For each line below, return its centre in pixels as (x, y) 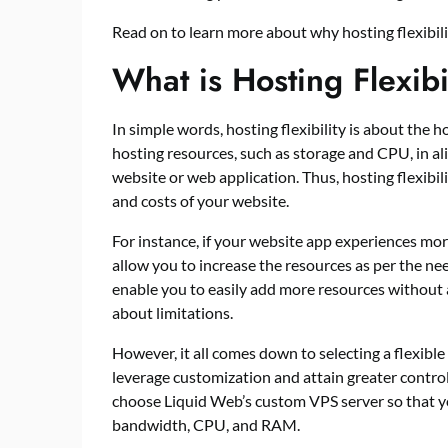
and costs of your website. (202, 200)
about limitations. (174, 312)
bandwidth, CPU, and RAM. (207, 424)
